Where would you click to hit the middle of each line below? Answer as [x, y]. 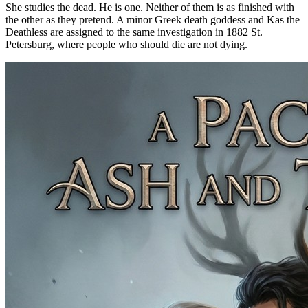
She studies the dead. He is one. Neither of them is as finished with [150, 8]
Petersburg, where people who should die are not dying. [126, 45]
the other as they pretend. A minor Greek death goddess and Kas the [153, 20]
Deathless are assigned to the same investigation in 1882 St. [134, 32]
